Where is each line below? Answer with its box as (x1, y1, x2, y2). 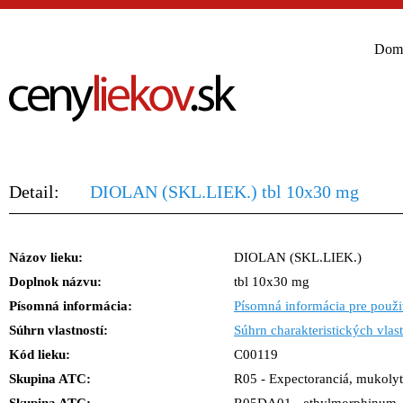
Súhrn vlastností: (9, 323, 108, 337)
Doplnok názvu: (9, 274, 102, 289)
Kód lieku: (9, 347, 70, 362)
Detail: (9, 182, 59, 201)
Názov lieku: (9, 250, 83, 264)
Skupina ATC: (9, 372, 91, 386)
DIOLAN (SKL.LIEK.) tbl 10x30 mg (90, 182, 359, 201)
